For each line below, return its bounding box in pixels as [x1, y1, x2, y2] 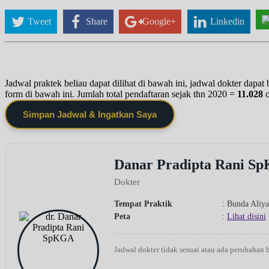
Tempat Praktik [114, 199, 172, 208]
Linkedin [210, 16, 245, 26]
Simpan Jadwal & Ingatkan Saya [23, 109, 157, 119]
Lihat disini [227, 211, 266, 221]
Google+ [142, 16, 176, 26]
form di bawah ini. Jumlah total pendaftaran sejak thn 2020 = [5, 88, 237, 99]
